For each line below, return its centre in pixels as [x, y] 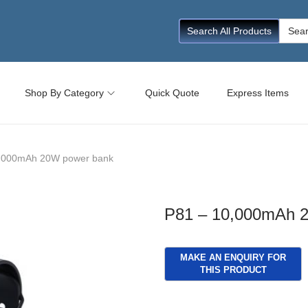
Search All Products [230, 31]
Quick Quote [172, 93]
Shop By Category [64, 93]
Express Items [258, 93]
